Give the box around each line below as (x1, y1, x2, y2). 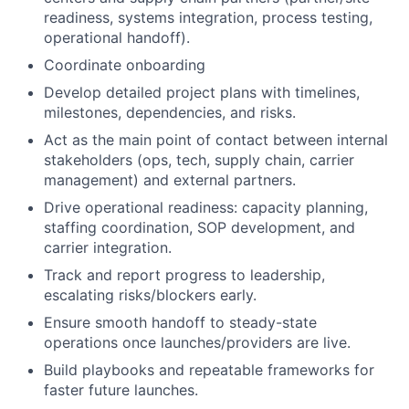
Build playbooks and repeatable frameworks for (44, 361, 374, 379)
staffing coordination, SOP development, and (44, 218, 355, 236)
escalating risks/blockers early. (44, 286, 257, 304)
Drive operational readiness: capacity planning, (44, 198, 368, 216)
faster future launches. (44, 381, 198, 399)
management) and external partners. (44, 171, 296, 189)
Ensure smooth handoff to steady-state (44, 313, 317, 331)
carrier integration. (44, 238, 172, 257)
